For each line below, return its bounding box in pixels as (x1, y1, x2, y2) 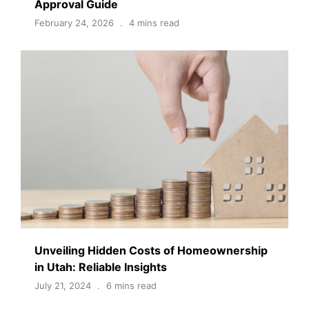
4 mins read (129, 17, 179, 28)
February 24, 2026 (34, 17, 114, 28)
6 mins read (106, 280, 157, 292)
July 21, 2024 (34, 280, 91, 292)
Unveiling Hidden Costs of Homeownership (34, 243, 268, 258)
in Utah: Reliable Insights (34, 260, 167, 275)
